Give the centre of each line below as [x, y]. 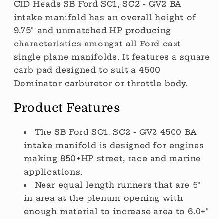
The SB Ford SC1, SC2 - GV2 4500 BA [116, 132]
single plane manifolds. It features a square [112, 57]
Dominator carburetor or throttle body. [101, 83]
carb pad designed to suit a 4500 [87, 70]
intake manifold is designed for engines [114, 145]
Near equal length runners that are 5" [118, 185]
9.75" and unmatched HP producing [92, 31]
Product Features [70, 108]
